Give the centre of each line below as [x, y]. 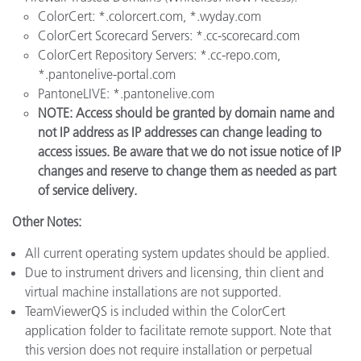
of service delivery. [87, 190]
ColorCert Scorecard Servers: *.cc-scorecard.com [169, 35]
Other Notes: [47, 222]
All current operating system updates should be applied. [177, 253]
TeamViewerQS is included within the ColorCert [155, 311]
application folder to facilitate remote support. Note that [178, 330]
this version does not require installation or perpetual [169, 350]
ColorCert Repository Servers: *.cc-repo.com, [159, 55]
